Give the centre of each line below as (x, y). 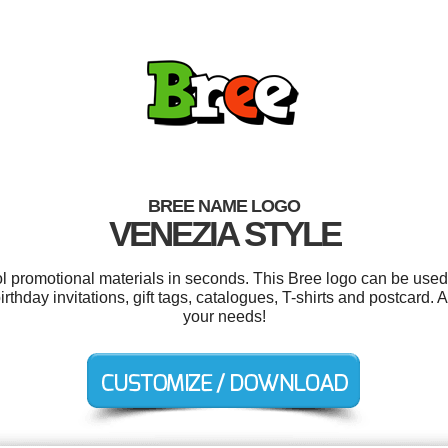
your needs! (224, 316)
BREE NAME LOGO (224, 206)
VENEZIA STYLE (224, 233)
